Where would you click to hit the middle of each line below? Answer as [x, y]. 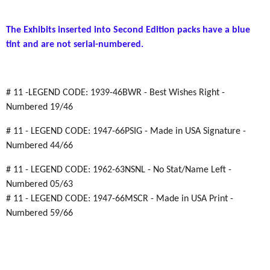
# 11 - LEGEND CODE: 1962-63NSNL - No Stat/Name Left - [119, 170]
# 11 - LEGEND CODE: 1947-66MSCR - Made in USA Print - [120, 199]
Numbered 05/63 [39, 184]
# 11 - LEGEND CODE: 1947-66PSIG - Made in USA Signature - [126, 131]
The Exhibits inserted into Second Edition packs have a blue [128, 30]
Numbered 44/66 [39, 146]
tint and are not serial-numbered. [75, 45]
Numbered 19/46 [39, 107]
